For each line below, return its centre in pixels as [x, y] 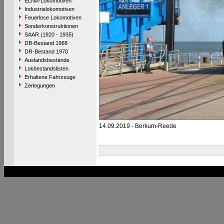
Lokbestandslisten [46, 68]
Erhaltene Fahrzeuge [50, 77]
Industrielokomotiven [49, 9]
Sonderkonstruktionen [51, 26]
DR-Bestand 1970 [46, 51]
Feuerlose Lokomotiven [53, 17]
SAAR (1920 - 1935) [49, 34]
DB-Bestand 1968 [46, 43]
